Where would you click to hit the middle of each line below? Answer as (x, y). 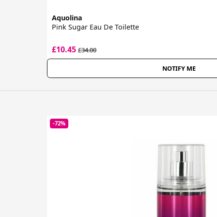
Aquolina (67, 17)
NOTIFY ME (179, 68)
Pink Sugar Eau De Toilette (95, 27)
